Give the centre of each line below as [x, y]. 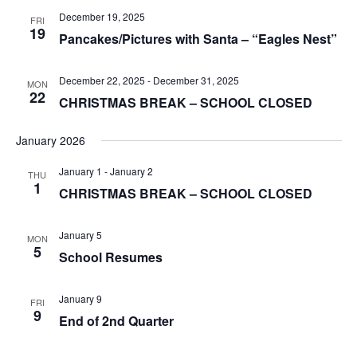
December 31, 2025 [196, 80]
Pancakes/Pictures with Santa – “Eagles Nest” [198, 39]
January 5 [80, 235]
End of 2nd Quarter [116, 321]
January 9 [80, 298]
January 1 [80, 171]
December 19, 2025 [102, 16]
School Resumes [110, 257]
